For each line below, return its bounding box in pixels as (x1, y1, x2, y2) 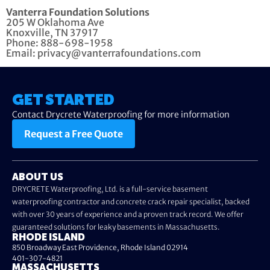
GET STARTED (12, 93, 115, 108)
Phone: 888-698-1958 (6, 36, 113, 49)
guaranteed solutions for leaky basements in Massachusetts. (12, 222, 220, 232)
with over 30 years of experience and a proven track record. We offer (12, 210, 243, 219)
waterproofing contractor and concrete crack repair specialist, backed (12, 197, 250, 207)
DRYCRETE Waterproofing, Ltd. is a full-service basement (12, 184, 208, 194)
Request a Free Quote (24, 128, 123, 140)
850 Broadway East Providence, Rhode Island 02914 (12, 243, 188, 253)
